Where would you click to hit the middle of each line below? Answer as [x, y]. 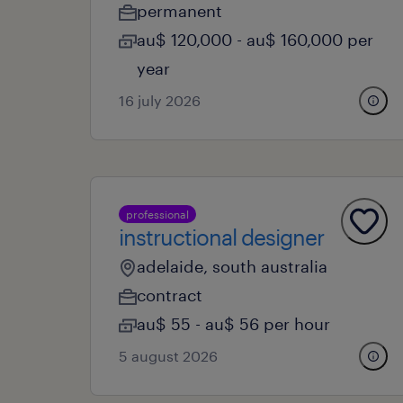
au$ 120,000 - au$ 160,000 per [255, 40]
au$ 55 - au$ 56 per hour [233, 324]
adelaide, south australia [232, 266]
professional [157, 214]
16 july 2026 [160, 100]
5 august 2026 [168, 356]
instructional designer [221, 237]
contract [170, 295]
